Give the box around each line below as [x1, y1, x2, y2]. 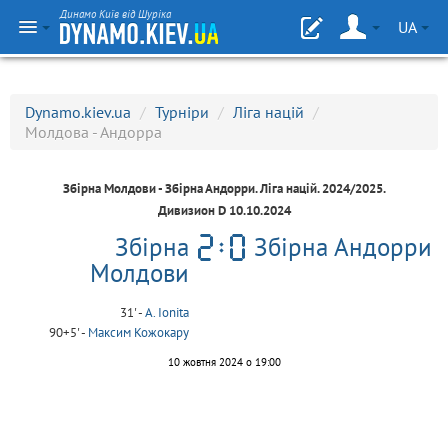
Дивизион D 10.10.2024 [157, 202, 291, 219]
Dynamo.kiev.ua [25, 102, 131, 122]
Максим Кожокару [88, 324, 189, 341]
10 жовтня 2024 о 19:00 [167, 355, 281, 369]
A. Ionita [145, 304, 189, 321]
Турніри [155, 102, 209, 122]
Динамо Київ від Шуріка [60, 7, 171, 21]
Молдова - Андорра [25, 122, 162, 142]
